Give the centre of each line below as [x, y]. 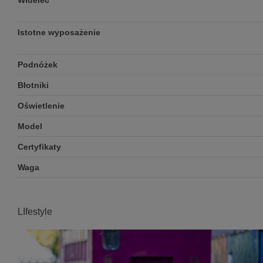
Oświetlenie [41, 106]
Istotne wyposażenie [59, 33]
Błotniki [33, 85]
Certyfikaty [39, 147]
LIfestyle [35, 212]
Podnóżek [38, 65]
